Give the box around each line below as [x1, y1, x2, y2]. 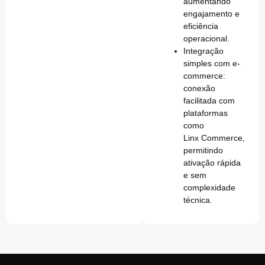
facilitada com [183, 96, 235, 106]
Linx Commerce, [183, 133, 245, 143]
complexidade [183, 183, 236, 193]
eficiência [183, 21, 219, 31]
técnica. [183, 195, 213, 205]
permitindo [183, 146, 224, 156]
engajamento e [183, 9, 240, 19]
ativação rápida [183, 158, 241, 168]
